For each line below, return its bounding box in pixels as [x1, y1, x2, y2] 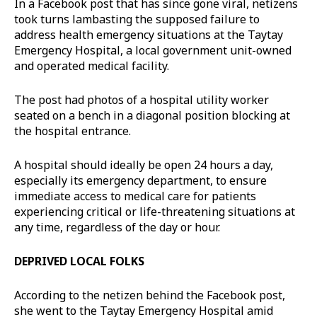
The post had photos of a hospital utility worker [14, 91, 269, 108]
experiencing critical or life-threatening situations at [14, 203, 295, 219]
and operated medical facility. [14, 57, 169, 74]
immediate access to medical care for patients [14, 188, 256, 204]
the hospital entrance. [14, 122, 131, 139]
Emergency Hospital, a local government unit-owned [14, 42, 292, 58]
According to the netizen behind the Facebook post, [14, 287, 285, 303]
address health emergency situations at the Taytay [14, 26, 283, 42]
